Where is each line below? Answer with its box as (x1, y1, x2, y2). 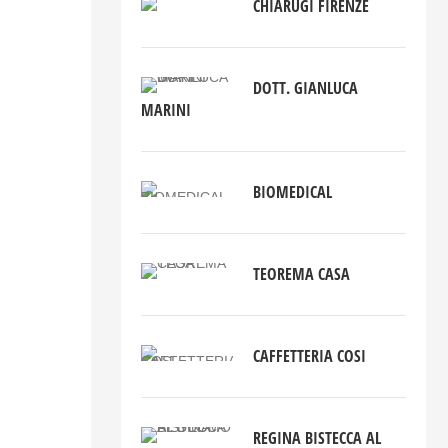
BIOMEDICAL (253, 181, 333, 204)
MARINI (140, 99, 191, 122)
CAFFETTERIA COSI (253, 345, 367, 368)
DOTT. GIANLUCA (253, 77, 359, 100)
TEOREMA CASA (253, 263, 351, 286)
